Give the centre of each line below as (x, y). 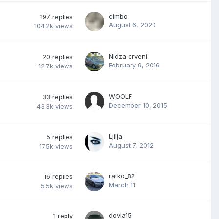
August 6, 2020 (132, 25)
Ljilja (116, 136)
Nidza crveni (128, 56)
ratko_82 (122, 176)
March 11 (122, 185)
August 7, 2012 (131, 145)
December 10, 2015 (138, 105)
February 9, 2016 (134, 65)
